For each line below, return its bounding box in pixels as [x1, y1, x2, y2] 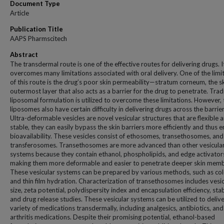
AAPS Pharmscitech [10, 34, 67, 42]
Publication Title [10, 25, 63, 33]
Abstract [10, 50, 38, 58]
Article [10, 9, 29, 17]
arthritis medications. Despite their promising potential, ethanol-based [10, 213, 215, 221]
